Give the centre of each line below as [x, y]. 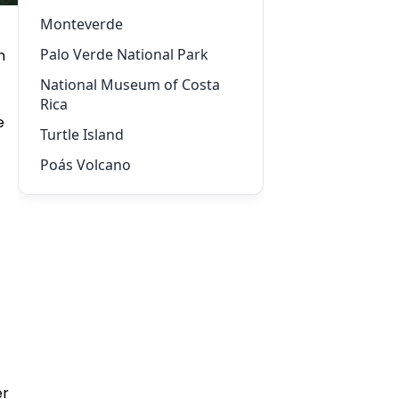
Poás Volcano [85, 165]
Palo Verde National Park [124, 54]
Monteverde [81, 24]
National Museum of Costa [130, 85]
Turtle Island [82, 134]
